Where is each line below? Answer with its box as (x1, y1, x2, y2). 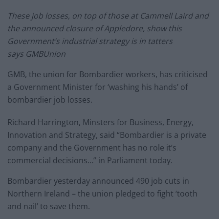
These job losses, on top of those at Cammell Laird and (7, 10, 209, 22)
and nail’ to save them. (7, 201, 90, 212)
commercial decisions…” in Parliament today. (7, 155, 173, 166)
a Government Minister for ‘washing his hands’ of (7, 82, 188, 93)
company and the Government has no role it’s (7, 142, 176, 153)
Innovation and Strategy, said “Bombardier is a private (7, 130, 206, 141)
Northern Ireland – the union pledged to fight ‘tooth (7, 188, 197, 199)
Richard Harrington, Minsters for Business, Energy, (7, 117, 194, 128)
